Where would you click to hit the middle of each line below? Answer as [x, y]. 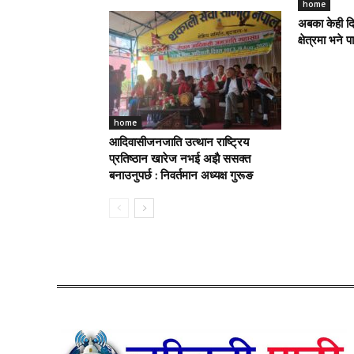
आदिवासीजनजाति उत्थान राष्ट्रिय [179, 143]
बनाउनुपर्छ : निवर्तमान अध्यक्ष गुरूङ [181, 177]
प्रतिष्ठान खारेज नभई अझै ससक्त [180, 160]
